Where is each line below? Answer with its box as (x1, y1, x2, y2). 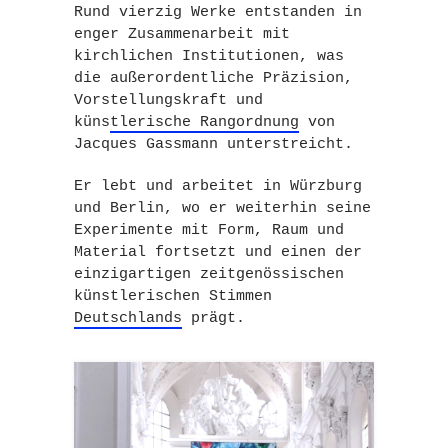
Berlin (110, 200, 164, 217)
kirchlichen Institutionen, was (74, 48, 344, 65)
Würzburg (290, 178, 362, 195)
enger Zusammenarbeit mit (74, 26, 290, 43)
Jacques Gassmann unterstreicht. (74, 136, 353, 153)
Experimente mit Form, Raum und (74, 222, 344, 239)
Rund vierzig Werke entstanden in (74, 4, 362, 21)
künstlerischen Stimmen (74, 288, 272, 305)
